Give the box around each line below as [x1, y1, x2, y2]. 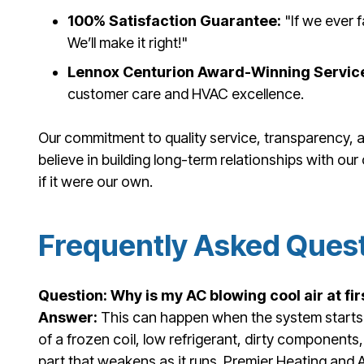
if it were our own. [38, 172, 153, 190]
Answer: [38, 309, 97, 327]
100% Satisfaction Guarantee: [67, 11, 281, 29]
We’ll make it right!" [67, 33, 188, 51]
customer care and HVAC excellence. [67, 84, 304, 102]
